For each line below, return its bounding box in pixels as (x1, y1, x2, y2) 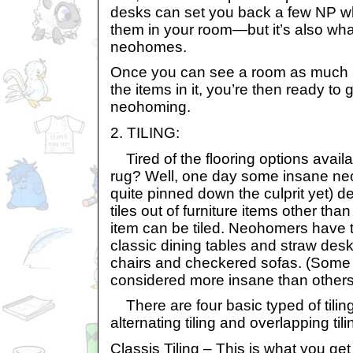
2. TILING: (110, 124, 180, 141)
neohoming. (110, 98, 191, 116)
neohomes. (110, 38, 187, 55)
